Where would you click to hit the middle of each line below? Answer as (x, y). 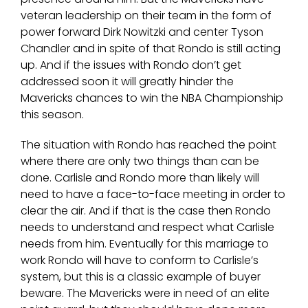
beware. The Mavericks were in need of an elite (145, 294)
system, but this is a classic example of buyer (141, 277)
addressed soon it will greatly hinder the (127, 82)
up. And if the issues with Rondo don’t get (131, 65)
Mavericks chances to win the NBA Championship (152, 98)
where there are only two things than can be (140, 162)
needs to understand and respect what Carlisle (147, 228)
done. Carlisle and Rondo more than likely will (140, 178)
